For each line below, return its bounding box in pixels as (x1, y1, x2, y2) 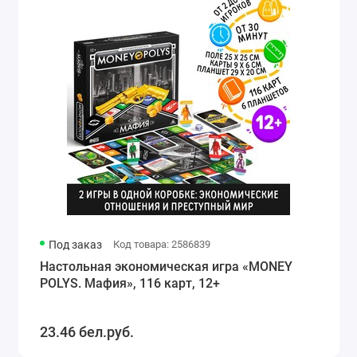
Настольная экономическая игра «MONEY (39, 258, 292, 274)
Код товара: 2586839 (112, 237, 210, 250)
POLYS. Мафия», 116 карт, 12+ (39, 275, 220, 291)
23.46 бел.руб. (39, 324, 134, 341)
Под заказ (49, 237, 103, 251)
